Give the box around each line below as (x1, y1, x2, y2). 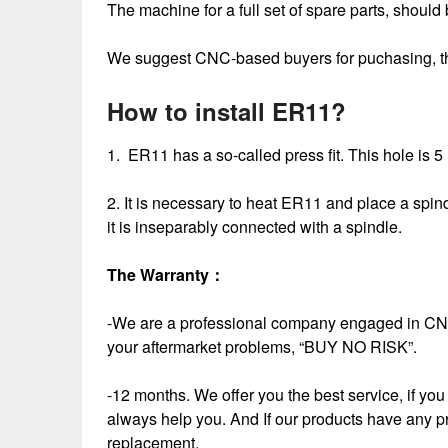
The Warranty (107, 263, 209, 286)
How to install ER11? (107, 94, 346, 128)
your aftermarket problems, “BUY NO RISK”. (107, 335, 417, 358)
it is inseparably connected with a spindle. (107, 215, 402, 238)
